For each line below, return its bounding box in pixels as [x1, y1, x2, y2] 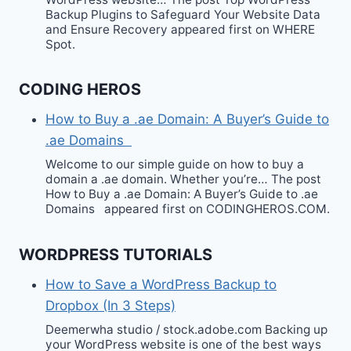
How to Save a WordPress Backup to [45, 276, 277, 292]
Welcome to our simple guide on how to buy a [45, 157, 304, 172]
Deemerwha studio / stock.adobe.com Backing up [45, 322, 327, 338]
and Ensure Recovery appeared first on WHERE [45, 21, 315, 37]
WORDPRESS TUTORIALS [19, 244, 212, 264]
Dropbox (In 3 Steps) [45, 297, 175, 313]
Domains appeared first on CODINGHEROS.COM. [45, 201, 330, 217]
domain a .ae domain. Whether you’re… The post [45, 172, 321, 187]
